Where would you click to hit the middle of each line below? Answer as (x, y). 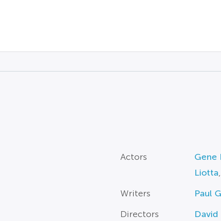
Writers (135, 193)
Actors (133, 157)
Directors (139, 214)
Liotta (206, 173)
